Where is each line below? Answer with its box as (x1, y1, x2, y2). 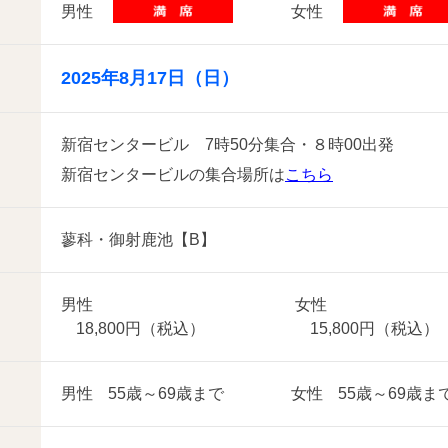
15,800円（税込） (310, 320, 439, 337)
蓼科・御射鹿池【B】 (61, 231, 216, 248)
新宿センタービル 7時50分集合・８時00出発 (61, 136, 394, 153)
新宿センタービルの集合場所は (61, 166, 285, 183)
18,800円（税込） (76, 320, 205, 337)
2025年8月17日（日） (61, 68, 239, 88)
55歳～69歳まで (108, 385, 224, 402)
